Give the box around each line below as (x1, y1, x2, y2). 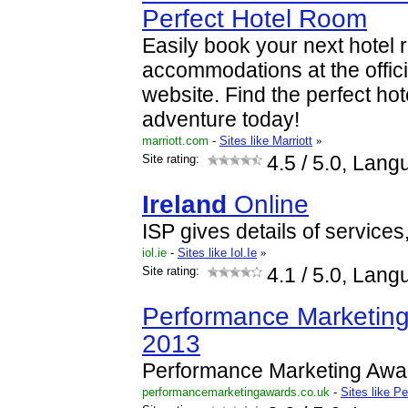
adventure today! (142, 108, 300, 131)
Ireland (142, 190, 227, 219)
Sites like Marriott (219, 134, 312, 148)
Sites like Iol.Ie (178, 246, 257, 260)
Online (227, 190, 309, 219)
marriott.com (142, 134, 209, 148)
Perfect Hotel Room (142, 5, 367, 33)
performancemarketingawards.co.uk (142, 385, 330, 399)
